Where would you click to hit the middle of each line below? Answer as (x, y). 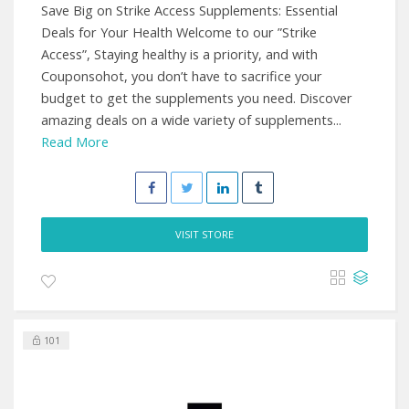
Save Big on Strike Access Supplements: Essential (189, 10)
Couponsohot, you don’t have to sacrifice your (182, 76)
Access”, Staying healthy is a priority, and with (179, 54)
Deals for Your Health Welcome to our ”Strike (179, 32)
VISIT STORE (204, 234)
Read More (75, 142)
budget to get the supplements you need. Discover (197, 98)
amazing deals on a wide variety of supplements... (191, 120)
